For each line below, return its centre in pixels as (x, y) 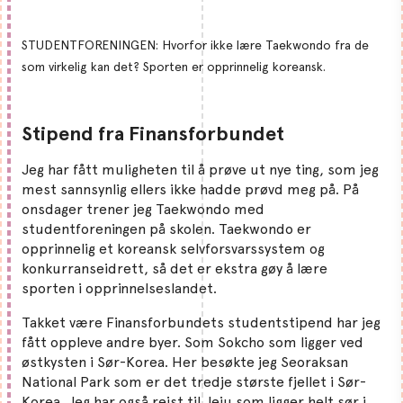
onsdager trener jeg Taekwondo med (143, 209)
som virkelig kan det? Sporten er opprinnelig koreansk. (174, 66)
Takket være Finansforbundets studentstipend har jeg (201, 322)
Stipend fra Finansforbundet (153, 133)
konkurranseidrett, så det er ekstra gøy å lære (175, 268)
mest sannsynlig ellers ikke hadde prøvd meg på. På (190, 189)
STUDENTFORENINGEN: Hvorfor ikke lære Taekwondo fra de (195, 45)
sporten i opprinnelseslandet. (121, 288)
